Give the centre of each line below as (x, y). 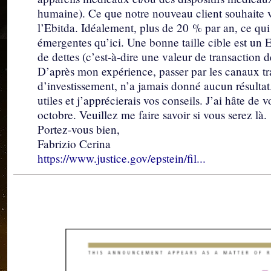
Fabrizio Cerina (74, 144)
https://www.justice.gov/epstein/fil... (122, 158)
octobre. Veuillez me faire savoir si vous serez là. (152, 115)
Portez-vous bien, (79, 129)
